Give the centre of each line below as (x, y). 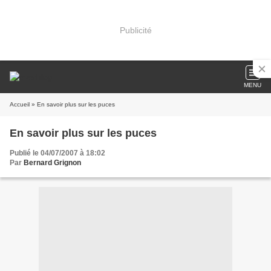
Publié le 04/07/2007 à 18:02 (57, 153)
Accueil (20, 104)
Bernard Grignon (52, 163)
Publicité (135, 30)
